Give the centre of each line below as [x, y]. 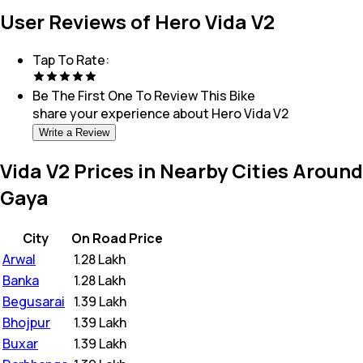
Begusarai [34, 301]
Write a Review [74, 133]
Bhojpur [26, 322]
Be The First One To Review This [130, 96]
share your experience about [121, 114]
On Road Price [117, 238]
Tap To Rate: [71, 60]
